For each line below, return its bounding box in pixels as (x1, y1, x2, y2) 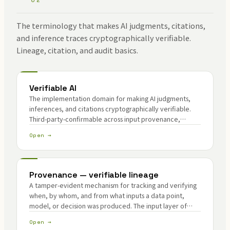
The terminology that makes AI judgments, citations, (16, 20, 205, 31)
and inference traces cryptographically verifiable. (16, 32, 191, 43)
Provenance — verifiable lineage (29, 169, 159, 180)
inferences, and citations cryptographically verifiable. (29, 104, 191, 113)
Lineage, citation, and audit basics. (16, 45, 138, 55)
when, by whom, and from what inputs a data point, (29, 190, 184, 200)
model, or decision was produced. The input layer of (29, 201, 187, 210)
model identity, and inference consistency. (29, 124, 158, 134)
